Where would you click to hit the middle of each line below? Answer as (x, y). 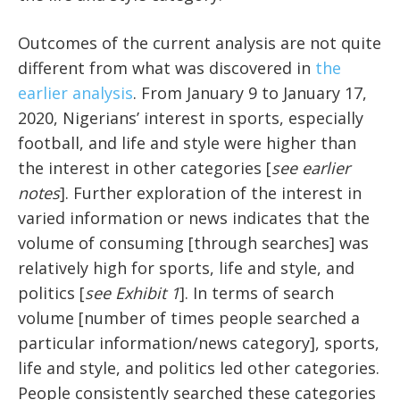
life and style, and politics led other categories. (199, 368)
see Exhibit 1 (132, 293)
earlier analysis (75, 93)
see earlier (311, 168)
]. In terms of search (257, 293)
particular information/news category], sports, (199, 343)
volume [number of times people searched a (189, 318)
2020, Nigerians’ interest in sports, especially (191, 118)
